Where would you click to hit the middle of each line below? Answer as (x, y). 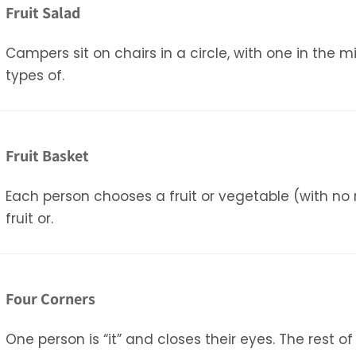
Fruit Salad (43, 12)
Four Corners (51, 298)
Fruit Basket (48, 155)
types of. (35, 75)
